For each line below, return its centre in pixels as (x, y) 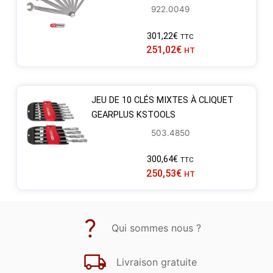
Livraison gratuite (156, 262)
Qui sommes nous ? (156, 228)
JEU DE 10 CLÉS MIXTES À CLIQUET (162, 100)
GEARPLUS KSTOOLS (133, 115)
